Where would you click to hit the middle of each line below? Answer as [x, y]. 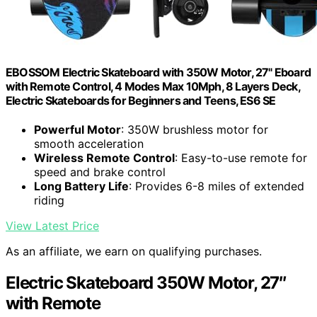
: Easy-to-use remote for [241, 158]
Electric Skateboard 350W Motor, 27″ [146, 283]
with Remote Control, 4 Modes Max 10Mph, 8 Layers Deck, [153, 86]
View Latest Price [52, 226]
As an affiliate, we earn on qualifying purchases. [134, 252]
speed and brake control [100, 172]
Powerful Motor [77, 130]
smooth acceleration [89, 144]
